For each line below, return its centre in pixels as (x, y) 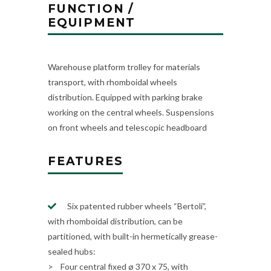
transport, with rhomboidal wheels (113, 82)
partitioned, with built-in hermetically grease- (133, 236)
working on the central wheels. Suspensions (131, 113)
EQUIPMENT (92, 22)
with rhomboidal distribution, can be (115, 221)
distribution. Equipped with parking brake (125, 97)
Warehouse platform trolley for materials (124, 67)
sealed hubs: (72, 251)
